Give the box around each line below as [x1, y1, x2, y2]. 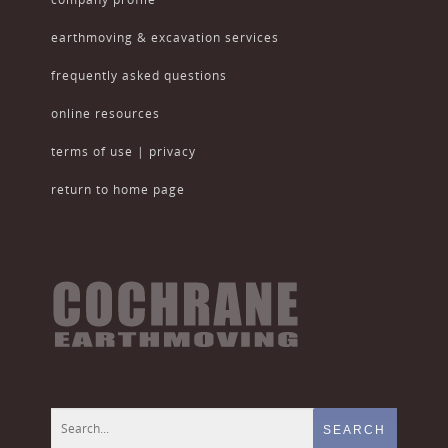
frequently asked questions [50, 67, 227, 85]
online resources [50, 105, 160, 123]
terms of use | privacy [50, 143, 196, 161]
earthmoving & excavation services [50, 29, 279, 47]
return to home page [50, 181, 185, 199]
